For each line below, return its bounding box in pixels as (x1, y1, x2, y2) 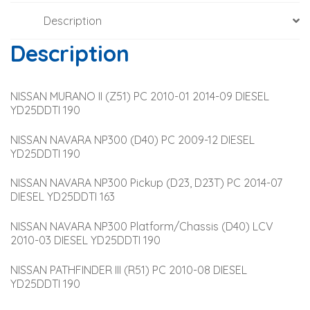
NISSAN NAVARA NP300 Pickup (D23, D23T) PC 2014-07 (10, 176, 285, 190)
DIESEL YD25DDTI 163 (10, 190, 115, 204)
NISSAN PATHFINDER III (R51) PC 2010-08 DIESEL (10, 262, 250, 277)
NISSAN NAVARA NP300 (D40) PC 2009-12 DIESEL (10, 132, 257, 147)
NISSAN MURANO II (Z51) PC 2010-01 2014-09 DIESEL (10, 89, 272, 104)
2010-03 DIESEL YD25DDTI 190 (10, 233, 161, 248)
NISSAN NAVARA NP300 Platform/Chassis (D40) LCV (10, 219, 276, 234)
